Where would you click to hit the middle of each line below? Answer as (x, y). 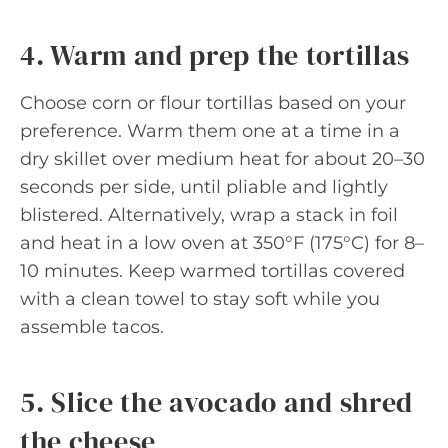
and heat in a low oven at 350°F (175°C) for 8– (222, 243)
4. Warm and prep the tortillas (215, 55)
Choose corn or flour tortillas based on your (213, 103)
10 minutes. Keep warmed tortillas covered (212, 271)
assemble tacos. (92, 327)
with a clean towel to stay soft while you (200, 299)
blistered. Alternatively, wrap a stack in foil (209, 215)
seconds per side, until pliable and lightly (204, 187)
